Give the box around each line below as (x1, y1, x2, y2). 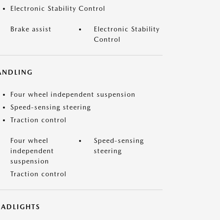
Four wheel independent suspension (10, 90, 136, 98)
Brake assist (10, 25, 52, 33)
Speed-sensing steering (10, 103, 91, 111)
